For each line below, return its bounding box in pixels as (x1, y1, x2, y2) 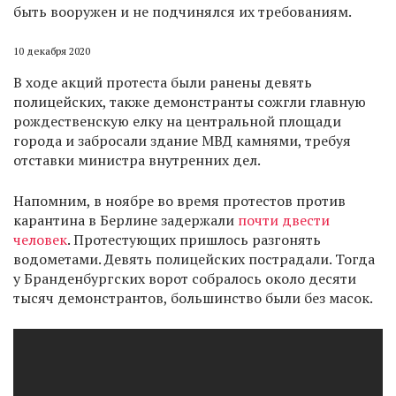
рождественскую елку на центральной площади (13, 111, 341, 132)
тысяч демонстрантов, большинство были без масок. (13, 288, 373, 308)
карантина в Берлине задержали (13, 210, 238, 231)
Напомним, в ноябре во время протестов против (13, 191, 346, 211)
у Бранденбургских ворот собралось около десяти (13, 269, 356, 289)
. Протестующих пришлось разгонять (67, 230, 321, 250)
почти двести (238, 210, 330, 231)
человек (13, 230, 67, 250)
